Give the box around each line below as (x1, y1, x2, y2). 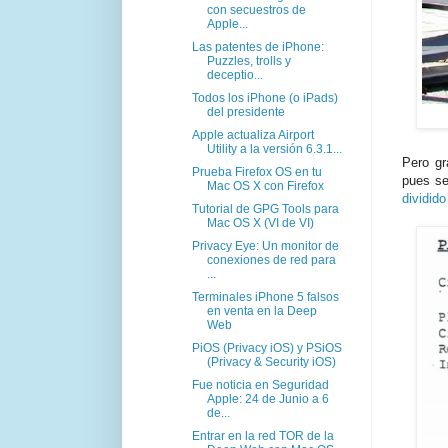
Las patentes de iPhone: (191, 39, 324, 54)
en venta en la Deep (206, 303, 317, 318)
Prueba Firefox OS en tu (191, 164, 322, 179)
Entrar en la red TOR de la (191, 428, 334, 443)
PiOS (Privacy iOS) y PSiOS (191, 340, 342, 355)
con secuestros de (206, 2, 306, 17)
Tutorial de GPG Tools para (191, 201, 339, 216)
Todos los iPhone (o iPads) (191, 90, 338, 105)
